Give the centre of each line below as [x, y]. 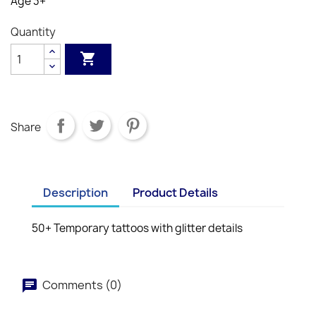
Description [75, 193]
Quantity [33, 32]
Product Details [176, 193]
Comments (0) [81, 285]
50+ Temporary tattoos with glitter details [137, 228]
